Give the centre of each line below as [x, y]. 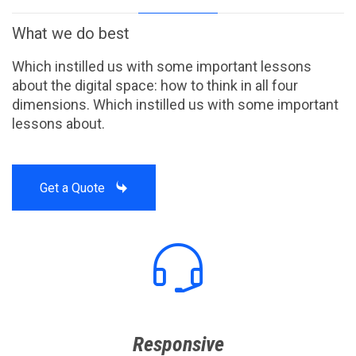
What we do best [71, 33]
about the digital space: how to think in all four [155, 85]
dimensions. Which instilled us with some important [175, 104]
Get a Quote [73, 188]
